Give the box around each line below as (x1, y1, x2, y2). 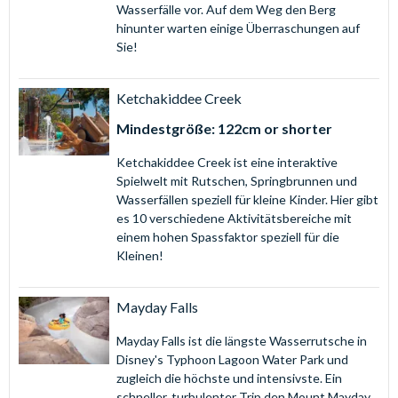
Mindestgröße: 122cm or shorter (115, 119, 332, 137)
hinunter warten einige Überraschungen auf (115, 20, 360, 36)
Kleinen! (115, 247, 163, 263)
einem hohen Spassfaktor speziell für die (115, 228, 339, 244)
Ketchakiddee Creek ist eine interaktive (115, 154, 338, 170)
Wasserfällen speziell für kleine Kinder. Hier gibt (115, 191, 378, 207)
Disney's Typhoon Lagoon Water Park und (115, 351, 348, 367)
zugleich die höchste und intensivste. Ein (115, 370, 342, 386)
